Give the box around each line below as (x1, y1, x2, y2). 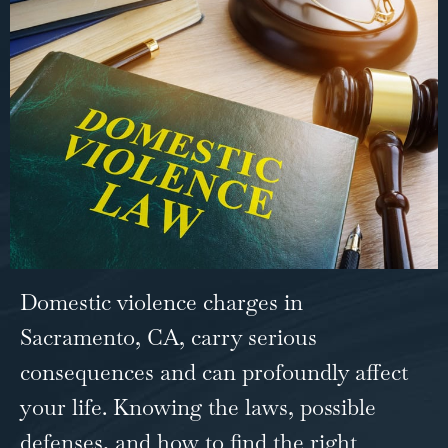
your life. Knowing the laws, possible (20, 392, 376, 421)
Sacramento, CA (20, 322, 179, 351)
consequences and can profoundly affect (20, 357, 408, 386)
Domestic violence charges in (20, 287, 303, 316)
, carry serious (179, 322, 317, 351)
